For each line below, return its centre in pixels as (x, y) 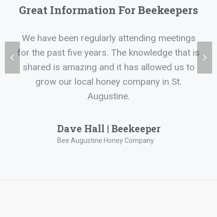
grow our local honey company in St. (108, 81)
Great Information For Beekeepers (108, 10)
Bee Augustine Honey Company (105, 140)
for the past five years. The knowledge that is (108, 52)
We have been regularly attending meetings (108, 38)
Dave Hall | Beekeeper (108, 128)
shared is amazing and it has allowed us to (108, 67)
